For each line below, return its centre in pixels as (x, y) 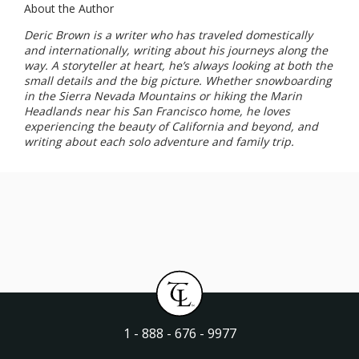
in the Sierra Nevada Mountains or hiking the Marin (163, 95)
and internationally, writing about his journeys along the (176, 50)
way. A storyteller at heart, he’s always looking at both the (178, 65)
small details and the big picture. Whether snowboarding (178, 80)
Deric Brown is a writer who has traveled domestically (168, 34)
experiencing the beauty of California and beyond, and (171, 126)
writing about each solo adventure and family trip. (159, 141)
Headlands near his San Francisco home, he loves (157, 111)
